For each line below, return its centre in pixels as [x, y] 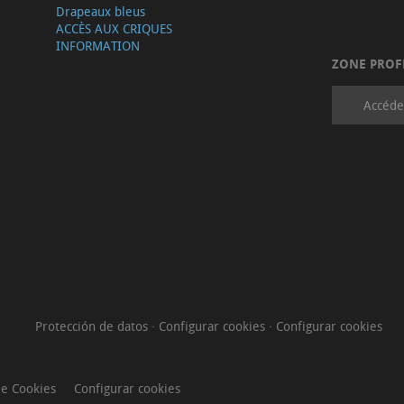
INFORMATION [97, 46]
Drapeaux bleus [100, 12]
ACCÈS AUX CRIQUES [114, 29]
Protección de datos [93, 326]
